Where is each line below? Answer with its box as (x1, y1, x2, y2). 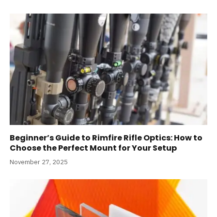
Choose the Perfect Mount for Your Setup (10, 142, 177, 154)
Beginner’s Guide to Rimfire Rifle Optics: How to (10, 132, 202, 143)
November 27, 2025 (10, 157, 68, 166)
